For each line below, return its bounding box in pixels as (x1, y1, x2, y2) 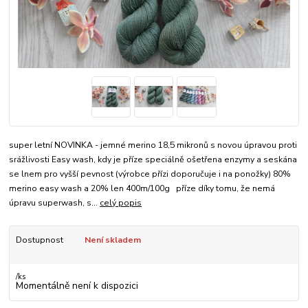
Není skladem (84, 234, 141, 246)
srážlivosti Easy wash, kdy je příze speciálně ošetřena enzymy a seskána (9, 154, 298, 166)
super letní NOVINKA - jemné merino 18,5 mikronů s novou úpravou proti (9, 140, 298, 151)
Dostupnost (15, 234, 63, 246)
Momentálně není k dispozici (15, 278, 138, 292)
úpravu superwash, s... (9, 197, 100, 209)
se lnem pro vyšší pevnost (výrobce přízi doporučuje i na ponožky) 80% (9, 168, 291, 180)
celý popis (100, 197, 142, 209)
